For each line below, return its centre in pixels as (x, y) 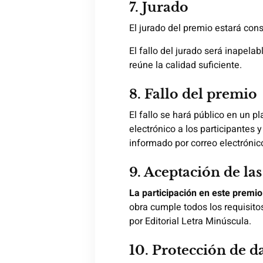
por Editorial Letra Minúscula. (190, 221)
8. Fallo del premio (193, 94)
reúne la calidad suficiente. (186, 65)
